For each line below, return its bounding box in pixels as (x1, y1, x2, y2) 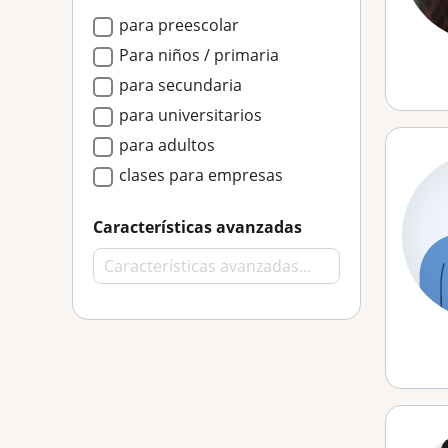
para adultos (119, 134, 215, 156)
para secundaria (119, 74, 242, 96)
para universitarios (119, 104, 262, 126)
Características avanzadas (93, 216, 302, 238)
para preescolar (119, 14, 239, 36)
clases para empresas (119, 164, 283, 186)
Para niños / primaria (119, 44, 279, 66)
